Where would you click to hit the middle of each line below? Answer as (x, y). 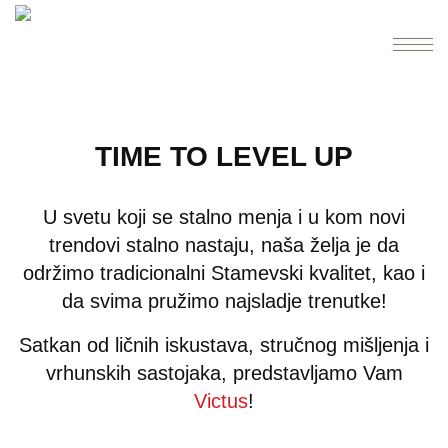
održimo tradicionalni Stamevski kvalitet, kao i (224, 273)
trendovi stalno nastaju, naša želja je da (224, 245)
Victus (221, 401)
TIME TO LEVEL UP (224, 156)
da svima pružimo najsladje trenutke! (224, 301)
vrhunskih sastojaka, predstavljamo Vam (224, 373)
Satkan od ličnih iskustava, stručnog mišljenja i (224, 345)
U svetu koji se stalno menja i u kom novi (224, 217)
